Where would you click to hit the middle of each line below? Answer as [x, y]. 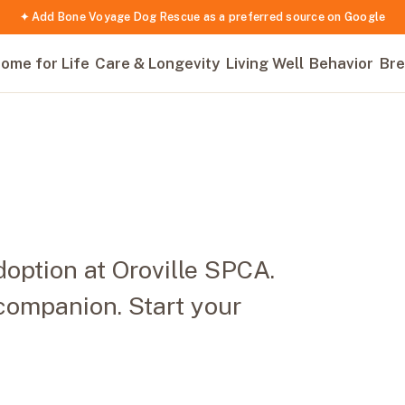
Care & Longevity [158, 64]
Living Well [264, 64]
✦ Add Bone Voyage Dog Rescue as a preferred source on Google [202, 17]
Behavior [342, 64]
